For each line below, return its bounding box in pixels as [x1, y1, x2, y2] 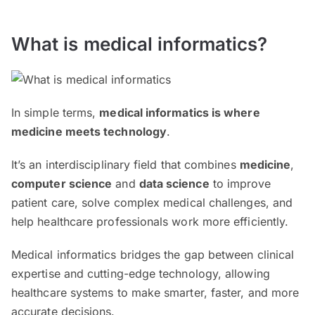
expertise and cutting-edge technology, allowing [11, 266, 270, 281]
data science [139, 176, 210, 191]
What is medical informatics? [11, 33, 268, 56]
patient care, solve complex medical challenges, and [11, 195, 293, 210]
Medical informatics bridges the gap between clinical [11, 247, 295, 262]
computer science [11, 176, 112, 191]
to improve [209, 176, 271, 191]
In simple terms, [11, 105, 100, 120]
